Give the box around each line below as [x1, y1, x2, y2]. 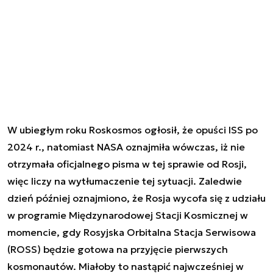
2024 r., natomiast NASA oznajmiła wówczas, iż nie [7, 140, 245, 153]
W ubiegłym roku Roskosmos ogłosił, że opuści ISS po [7, 123, 258, 136]
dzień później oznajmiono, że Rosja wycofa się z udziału [7, 191, 266, 204]
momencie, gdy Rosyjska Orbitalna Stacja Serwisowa [7, 225, 256, 238]
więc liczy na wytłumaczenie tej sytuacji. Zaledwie [7, 174, 242, 187]
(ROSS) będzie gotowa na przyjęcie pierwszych [7, 243, 228, 255]
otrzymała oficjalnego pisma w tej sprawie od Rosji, [7, 157, 247, 170]
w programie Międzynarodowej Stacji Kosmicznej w [7, 208, 248, 221]
